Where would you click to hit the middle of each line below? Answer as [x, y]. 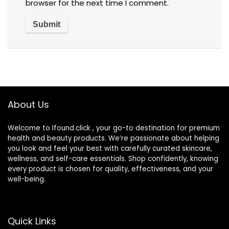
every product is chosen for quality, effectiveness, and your [110, 169]
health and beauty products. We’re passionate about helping [113, 138]
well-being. [27, 179]
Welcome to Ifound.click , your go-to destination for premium [114, 128]
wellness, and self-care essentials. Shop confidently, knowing [113, 158]
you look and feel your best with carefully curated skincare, [110, 148]
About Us [28, 104]
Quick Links [32, 221]
